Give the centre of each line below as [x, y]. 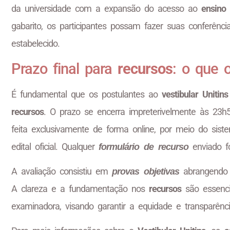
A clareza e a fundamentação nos [80, 188]
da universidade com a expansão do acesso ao [106, 9]
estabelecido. [35, 44]
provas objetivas [146, 171]
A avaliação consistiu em [62, 171]
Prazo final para [64, 69]
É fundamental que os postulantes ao [87, 94]
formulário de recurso [143, 147]
